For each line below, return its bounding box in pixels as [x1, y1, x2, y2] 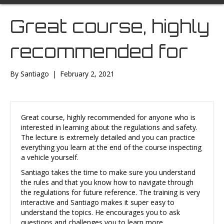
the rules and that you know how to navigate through [21, 177, 193, 187]
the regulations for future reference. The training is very [21, 187, 200, 197]
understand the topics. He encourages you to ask [21, 207, 180, 217]
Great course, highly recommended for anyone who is [21, 112, 195, 122]
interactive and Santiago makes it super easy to [21, 197, 174, 207]
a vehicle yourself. [21, 152, 78, 162]
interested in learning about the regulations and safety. [21, 122, 197, 132]
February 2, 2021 [60, 69, 114, 79]
